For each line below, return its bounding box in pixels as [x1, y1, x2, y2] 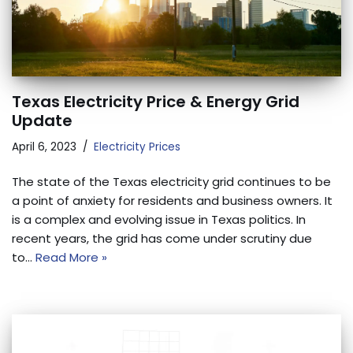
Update [12, 109, 72, 132]
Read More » [35, 248, 107, 266]
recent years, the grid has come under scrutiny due [12, 229, 312, 247]
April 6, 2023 [12, 139, 76, 154]
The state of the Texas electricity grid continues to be [12, 173, 331, 190]
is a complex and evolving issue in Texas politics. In [12, 210, 306, 228]
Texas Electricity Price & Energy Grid [12, 90, 299, 113]
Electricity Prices [94, 139, 180, 154]
